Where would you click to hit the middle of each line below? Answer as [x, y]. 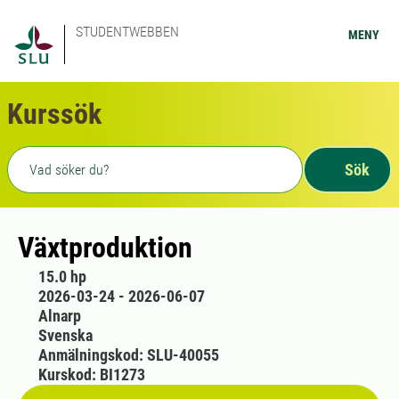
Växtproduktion [105, 248]
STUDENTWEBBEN [127, 32]
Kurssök [54, 114]
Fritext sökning [60, 157]
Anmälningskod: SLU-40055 [128, 355]
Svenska [65, 335]
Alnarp [59, 316]
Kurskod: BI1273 [91, 375]
